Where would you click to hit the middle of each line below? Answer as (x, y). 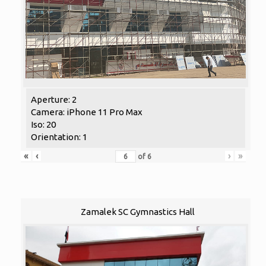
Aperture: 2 (53, 100)
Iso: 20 (43, 125)
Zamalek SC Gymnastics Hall (138, 212)
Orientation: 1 (59, 137)
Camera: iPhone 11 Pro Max (86, 112)
